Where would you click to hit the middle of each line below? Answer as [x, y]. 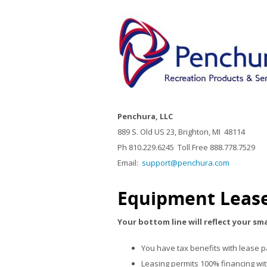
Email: [130, 163]
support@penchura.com [186, 163]
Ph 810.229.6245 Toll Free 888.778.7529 [186, 147]
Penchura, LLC [145, 116]
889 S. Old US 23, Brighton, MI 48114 [181, 132]
